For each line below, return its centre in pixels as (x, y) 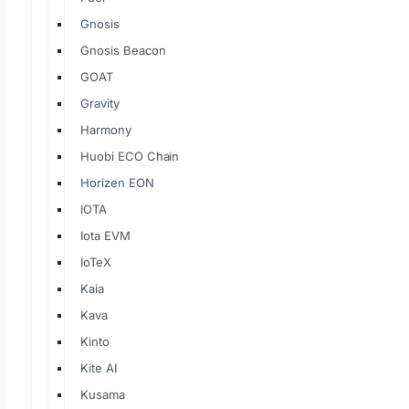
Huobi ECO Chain (130, 156)
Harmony (106, 130)
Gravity (100, 103)
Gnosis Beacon (123, 50)
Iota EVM (105, 236)
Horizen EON (117, 183)
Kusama (103, 394)
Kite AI (99, 368)
